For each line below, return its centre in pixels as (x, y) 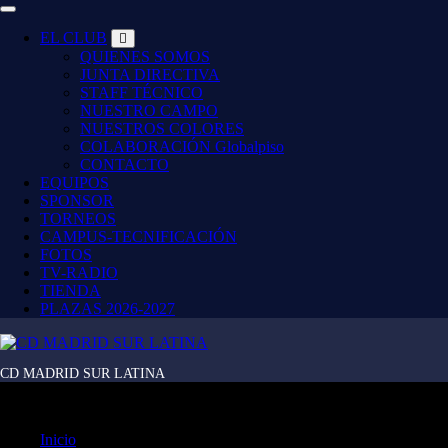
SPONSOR (77, 200)
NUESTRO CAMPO (149, 110)
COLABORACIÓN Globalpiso (182, 146)
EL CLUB (73, 37)
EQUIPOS (74, 182)
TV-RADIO (79, 272)
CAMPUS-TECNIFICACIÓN (138, 236)
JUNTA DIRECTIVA (150, 74)
